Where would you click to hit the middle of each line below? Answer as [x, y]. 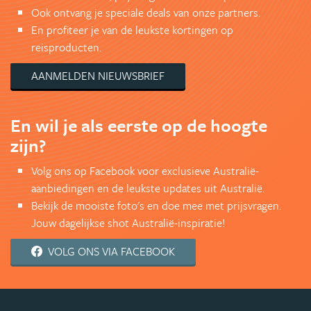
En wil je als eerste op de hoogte [139, 125]
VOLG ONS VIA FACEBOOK [111, 251]
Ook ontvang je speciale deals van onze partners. [146, 12]
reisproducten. [66, 47]
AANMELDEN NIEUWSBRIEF [98, 75]
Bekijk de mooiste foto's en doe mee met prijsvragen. [156, 205]
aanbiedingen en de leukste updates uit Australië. [148, 188]
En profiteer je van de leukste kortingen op [132, 30]
